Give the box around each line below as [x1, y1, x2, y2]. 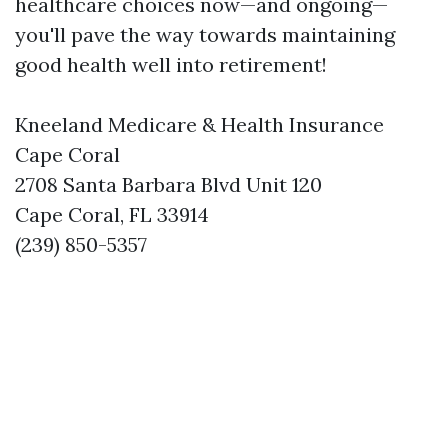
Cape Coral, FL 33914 [15, 202, 209, 227]
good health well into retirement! [15, 52, 327, 77]
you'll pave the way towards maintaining [15, 22, 395, 47]
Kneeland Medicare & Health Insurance [15, 112, 384, 137]
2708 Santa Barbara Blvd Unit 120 [15, 172, 322, 197]
